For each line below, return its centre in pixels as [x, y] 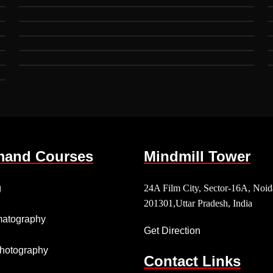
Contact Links [192, 261]
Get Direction [172, 231]
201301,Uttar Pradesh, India [198, 203]
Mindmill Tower [197, 156]
